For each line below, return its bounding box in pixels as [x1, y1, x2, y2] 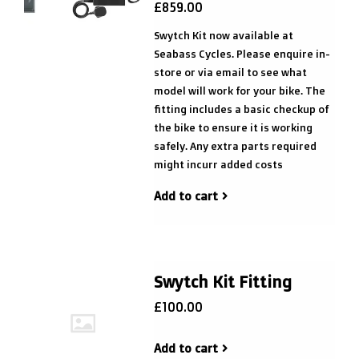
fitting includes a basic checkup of [153, 103, 329, 115]
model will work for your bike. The [153, 84, 325, 97]
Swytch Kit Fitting [153, 272, 292, 292]
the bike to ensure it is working [153, 121, 313, 134]
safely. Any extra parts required [153, 139, 317, 152]
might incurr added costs [153, 158, 283, 171]
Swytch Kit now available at [153, 29, 293, 42]
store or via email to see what [153, 66, 307, 79]
